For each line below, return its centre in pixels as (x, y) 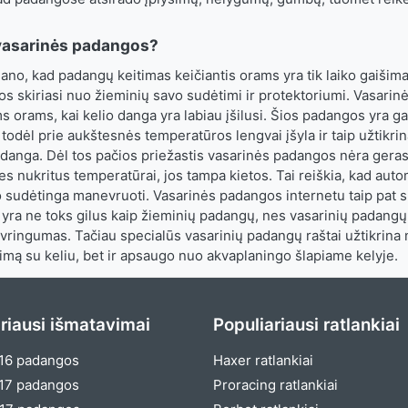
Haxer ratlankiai (263, 360)
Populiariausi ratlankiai (306, 325)
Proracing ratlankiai (275, 385)
